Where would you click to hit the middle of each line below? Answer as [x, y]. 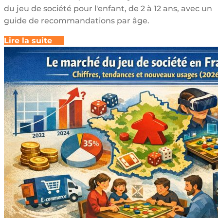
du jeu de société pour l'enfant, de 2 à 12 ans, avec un [108, 9]
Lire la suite [28, 41]
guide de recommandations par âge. [77, 21]
